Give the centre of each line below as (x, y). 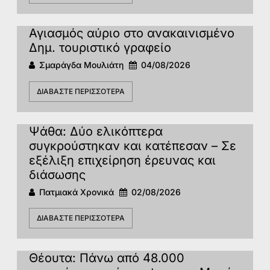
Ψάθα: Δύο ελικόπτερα (96, 131)
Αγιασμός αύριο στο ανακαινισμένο (132, 33)
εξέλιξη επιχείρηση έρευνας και (122, 160)
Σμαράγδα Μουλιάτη (81, 65)
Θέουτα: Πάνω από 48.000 (107, 258)
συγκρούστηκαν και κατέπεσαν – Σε (133, 146)
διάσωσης (57, 174)
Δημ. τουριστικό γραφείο (100, 48)
